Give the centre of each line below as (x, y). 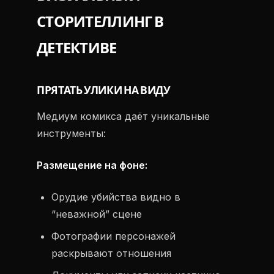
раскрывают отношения (111, 253)
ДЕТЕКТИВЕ (77, 48)
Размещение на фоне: (92, 165)
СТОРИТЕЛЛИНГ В (100, 22)
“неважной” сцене (97, 214)
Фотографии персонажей (113, 236)
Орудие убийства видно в (116, 197)
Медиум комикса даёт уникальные (123, 116)
